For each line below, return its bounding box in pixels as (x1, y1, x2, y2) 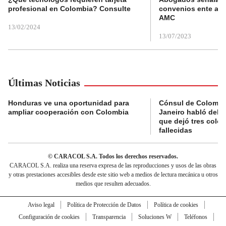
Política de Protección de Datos (67, 201, 141, 208)
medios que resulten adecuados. (75, 180, 151, 187)
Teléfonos (184, 213, 207, 220)
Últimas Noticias (8, 77, 80, 88)
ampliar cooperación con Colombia (8, 107, 129, 116)
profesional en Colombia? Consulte (8, 4, 131, 13)
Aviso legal (27, 201, 54, 208)
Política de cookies (153, 201, 198, 208)
